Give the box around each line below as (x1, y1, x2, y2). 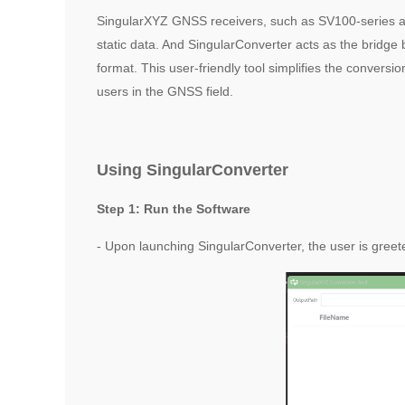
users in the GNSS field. (97, 83, 234, 99)
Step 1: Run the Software (97, 201, 251, 216)
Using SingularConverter (97, 160, 289, 179)
